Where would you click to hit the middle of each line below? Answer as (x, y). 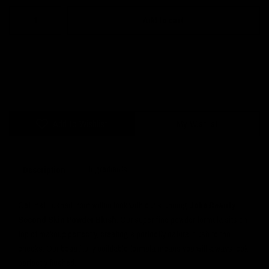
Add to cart (164, 20)
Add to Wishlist (80, 124)
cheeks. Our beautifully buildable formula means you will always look (133, 248)
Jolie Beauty (213, 205)
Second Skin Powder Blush (68, 219)
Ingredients (108, 169)
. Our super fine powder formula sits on (182, 219)
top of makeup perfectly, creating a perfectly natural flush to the (125, 234)
